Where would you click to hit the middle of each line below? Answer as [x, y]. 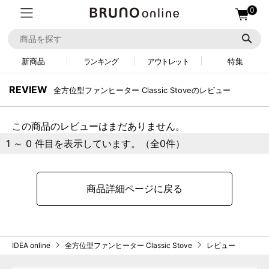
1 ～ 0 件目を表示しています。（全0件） [95, 144]
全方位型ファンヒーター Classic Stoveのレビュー [142, 90]
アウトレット [168, 61]
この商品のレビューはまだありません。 [98, 126]
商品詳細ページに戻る [134, 189]
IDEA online [31, 245]
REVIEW [28, 89]
